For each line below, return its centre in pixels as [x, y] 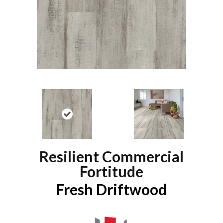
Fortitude [111, 171]
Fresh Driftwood [111, 189]
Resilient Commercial [111, 157]
